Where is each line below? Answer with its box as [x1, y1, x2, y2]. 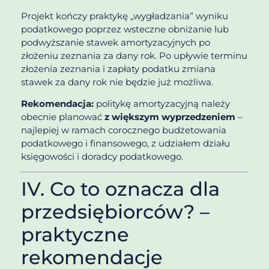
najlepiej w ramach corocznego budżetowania [21, 124, 226, 136]
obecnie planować [21, 111, 104, 123]
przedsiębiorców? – [21, 200, 210, 224]
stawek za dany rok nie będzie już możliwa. [21, 76, 213, 88]
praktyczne [21, 223, 129, 247]
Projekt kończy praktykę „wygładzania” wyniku [21, 10, 228, 22]
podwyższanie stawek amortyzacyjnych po [21, 36, 210, 48]
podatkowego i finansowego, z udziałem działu [21, 138, 230, 150]
